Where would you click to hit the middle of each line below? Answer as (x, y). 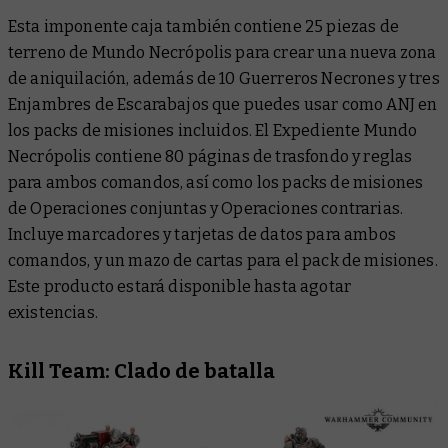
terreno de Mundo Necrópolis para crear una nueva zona (222, 53)
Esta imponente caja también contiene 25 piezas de (203, 27)
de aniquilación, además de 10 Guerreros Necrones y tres (224, 79)
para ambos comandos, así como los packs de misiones (216, 183)
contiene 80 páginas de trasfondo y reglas (252, 157)
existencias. (53, 313)
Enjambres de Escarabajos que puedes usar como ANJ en (223, 105)
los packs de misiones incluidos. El (140, 131)
